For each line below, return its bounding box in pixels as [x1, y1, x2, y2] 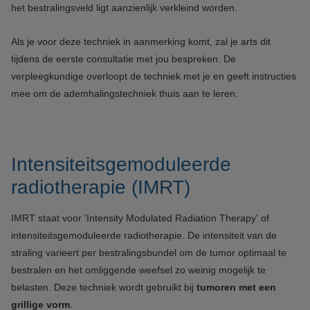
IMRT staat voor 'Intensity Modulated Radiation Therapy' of [11, 212, 269, 224]
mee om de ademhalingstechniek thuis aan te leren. [11, 88, 238, 99]
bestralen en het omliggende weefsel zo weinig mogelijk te [11, 264, 266, 275]
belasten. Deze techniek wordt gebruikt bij [11, 282, 197, 293]
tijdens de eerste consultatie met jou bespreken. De [11, 53, 236, 64]
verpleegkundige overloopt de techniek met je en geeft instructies [11, 71, 296, 82]
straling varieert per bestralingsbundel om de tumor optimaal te [11, 247, 286, 258]
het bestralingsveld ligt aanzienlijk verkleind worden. [11, 2, 237, 13]
